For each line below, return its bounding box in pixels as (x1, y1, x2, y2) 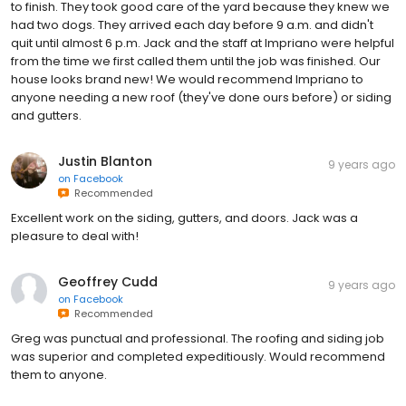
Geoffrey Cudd (58, 273, 158, 292)
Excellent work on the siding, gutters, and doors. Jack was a (11, 209, 358, 227)
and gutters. (11, 107, 82, 125)
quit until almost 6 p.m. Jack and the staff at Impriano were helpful (11, 34, 394, 53)
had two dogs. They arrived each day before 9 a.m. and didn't (11, 16, 373, 34)
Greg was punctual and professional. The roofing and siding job (11, 330, 384, 348)
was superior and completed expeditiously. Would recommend (11, 348, 385, 366)
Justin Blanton (58, 152, 152, 171)
